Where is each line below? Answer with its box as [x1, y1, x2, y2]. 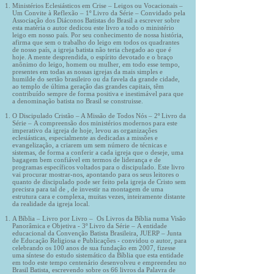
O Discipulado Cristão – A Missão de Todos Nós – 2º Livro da [12, 112, 186, 119]
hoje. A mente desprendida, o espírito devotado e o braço [12, 53, 173, 61]
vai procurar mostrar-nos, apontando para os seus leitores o [12, 171, 179, 178]
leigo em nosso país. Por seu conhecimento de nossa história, [12, 31, 183, 39]
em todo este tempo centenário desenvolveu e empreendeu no [12, 259, 187, 266]
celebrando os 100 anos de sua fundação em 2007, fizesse [12, 244, 176, 251]
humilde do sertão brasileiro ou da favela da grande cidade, [12, 75, 180, 83]
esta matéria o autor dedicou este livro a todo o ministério [12, 24, 174, 31]
